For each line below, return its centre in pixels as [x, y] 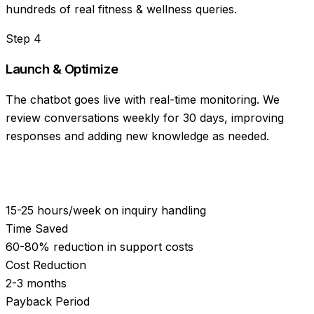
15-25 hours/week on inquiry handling [106, 210]
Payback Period [48, 301]
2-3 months [36, 283]
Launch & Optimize [62, 69]
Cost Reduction [46, 265]
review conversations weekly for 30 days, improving [145, 117]
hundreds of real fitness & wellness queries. [121, 9]
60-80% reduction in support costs [100, 246]
